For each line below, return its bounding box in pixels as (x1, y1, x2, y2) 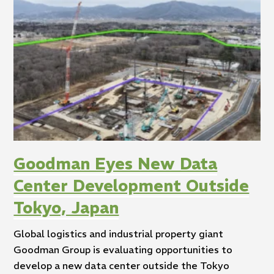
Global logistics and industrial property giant (13, 227, 224, 240)
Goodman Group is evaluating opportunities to (13, 243, 233, 256)
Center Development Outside (13, 176, 250, 196)
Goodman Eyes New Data (13, 154, 218, 174)
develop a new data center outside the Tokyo (13, 259, 230, 272)
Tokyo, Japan (13, 198, 119, 218)
